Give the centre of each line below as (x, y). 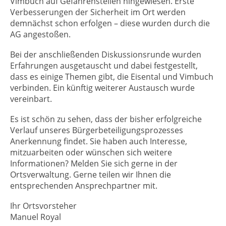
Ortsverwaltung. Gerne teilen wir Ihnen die (91, 175)
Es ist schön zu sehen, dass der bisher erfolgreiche (106, 119)
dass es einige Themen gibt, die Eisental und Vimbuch (112, 77)
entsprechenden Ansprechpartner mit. (84, 186)
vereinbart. (31, 99)
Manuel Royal (36, 217)
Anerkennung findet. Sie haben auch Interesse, (99, 142)
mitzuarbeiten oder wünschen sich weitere (91, 153)
